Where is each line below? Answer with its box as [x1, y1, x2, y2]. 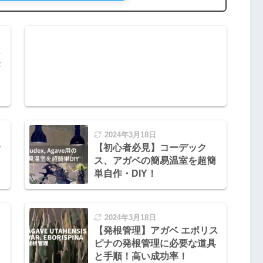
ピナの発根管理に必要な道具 [93, 238, 216, 248]
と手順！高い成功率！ [93, 251, 188, 261]
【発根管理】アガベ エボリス [93, 225, 218, 235]
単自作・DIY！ [93, 168, 157, 178]
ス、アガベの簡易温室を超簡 [93, 155, 216, 166]
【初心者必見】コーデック [93, 142, 207, 153]
